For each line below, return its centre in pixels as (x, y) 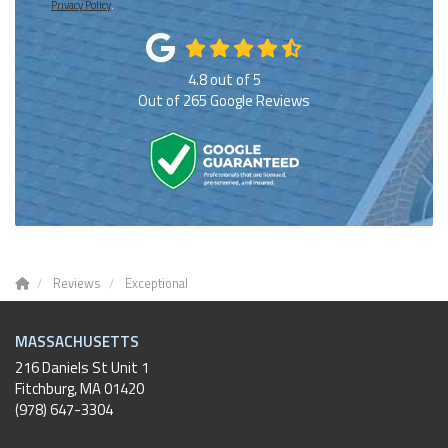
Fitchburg (44, 388)
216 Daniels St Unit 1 (82, 367)
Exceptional (156, 283)
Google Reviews (258, 100)
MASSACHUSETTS (77, 341)
